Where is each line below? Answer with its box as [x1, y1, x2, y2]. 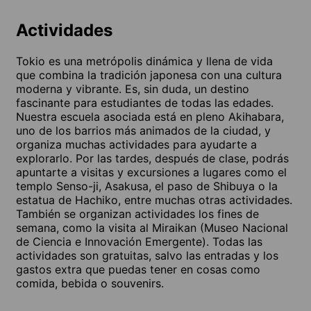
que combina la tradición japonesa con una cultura [16, 67, 282, 82]
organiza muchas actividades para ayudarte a [16, 137, 257, 151]
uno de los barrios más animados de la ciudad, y [16, 123, 271, 137]
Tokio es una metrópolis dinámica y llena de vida [16, 53, 273, 68]
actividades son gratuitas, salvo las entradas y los [16, 248, 278, 262]
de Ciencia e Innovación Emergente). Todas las [16, 234, 262, 249]
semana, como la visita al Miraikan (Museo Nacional [16, 220, 288, 235]
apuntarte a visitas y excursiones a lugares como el [16, 165, 287, 179]
